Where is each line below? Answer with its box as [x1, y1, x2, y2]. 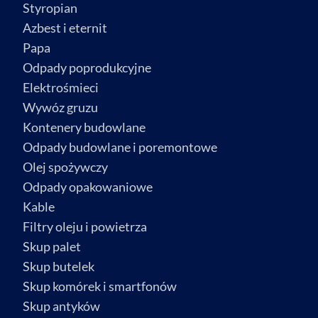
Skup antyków [23, 298, 100, 314]
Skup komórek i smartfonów [23, 278, 177, 295]
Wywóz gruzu [23, 99, 98, 116]
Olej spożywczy [23, 159, 108, 175]
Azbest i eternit [23, 20, 107, 36]
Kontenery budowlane [23, 119, 146, 136]
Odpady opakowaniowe [23, 179, 153, 195]
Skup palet [23, 238, 81, 255]
